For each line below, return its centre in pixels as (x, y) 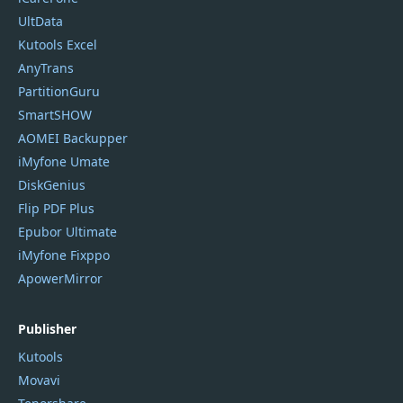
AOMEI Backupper (73, 138)
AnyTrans (46, 67)
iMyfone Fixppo (64, 255)
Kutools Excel (58, 44)
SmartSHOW (55, 114)
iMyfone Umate (64, 161)
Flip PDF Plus (56, 208)
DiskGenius (52, 184)
